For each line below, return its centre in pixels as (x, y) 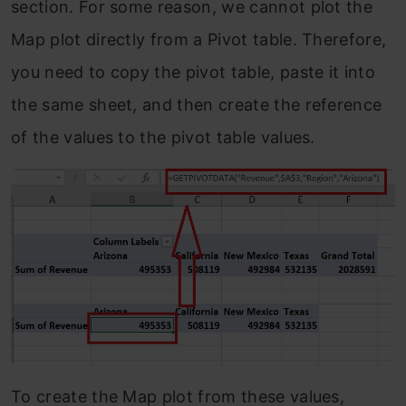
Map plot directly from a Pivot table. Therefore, (199, 39)
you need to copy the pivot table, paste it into (193, 72)
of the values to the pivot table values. (163, 137)
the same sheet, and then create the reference (197, 104)
